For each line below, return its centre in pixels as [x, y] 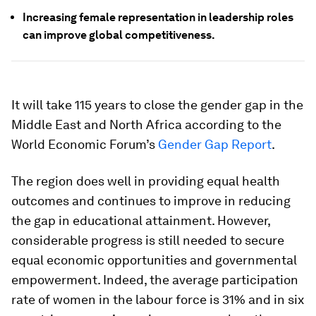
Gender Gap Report [215, 144]
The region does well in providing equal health [146, 181]
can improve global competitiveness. [119, 35]
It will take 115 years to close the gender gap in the [157, 105]
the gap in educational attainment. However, [141, 220]
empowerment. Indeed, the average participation [155, 280]
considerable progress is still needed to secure [148, 240]
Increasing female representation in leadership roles [158, 17]
